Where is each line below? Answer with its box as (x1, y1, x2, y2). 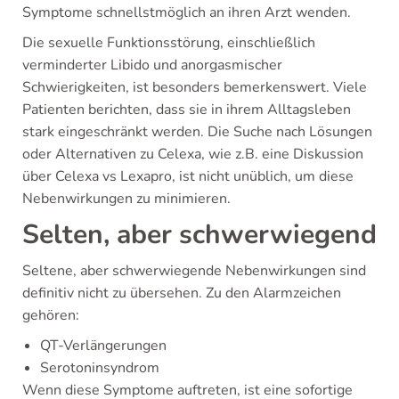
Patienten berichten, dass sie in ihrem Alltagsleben (22, 99, 351, 119)
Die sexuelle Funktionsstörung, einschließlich (22, 32, 315, 53)
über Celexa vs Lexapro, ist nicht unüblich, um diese (22, 166, 354, 186)
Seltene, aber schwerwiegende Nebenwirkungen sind (22, 260, 366, 281)
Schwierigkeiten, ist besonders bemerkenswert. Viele (22, 77, 367, 97)
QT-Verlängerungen (40, 335, 167, 355)
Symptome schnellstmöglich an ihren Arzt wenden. (22, 2, 351, 22)
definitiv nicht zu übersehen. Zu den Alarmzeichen (22, 282, 341, 303)
